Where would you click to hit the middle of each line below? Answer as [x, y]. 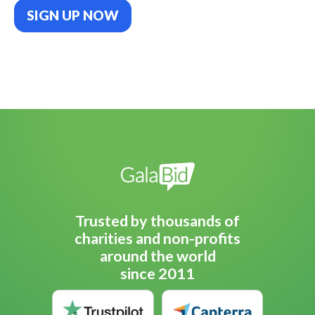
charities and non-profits [157, 239]
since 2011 [157, 274]
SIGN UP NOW [73, 15]
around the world [157, 256]
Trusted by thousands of [157, 221]
